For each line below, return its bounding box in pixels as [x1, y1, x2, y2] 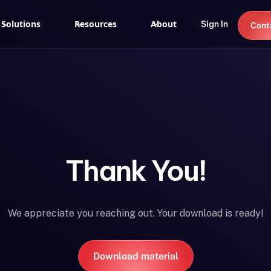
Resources [74, 18, 117, 30]
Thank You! [65, 153, 206, 188]
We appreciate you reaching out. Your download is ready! [7, 207, 264, 219]
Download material [93, 250, 178, 262]
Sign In [200, 18, 228, 30]
